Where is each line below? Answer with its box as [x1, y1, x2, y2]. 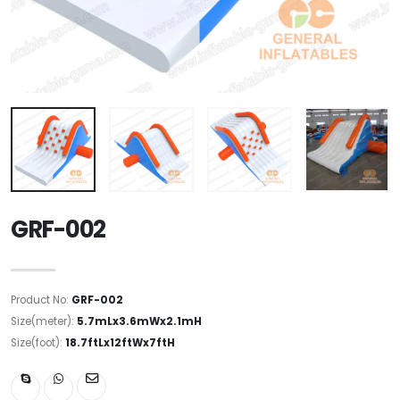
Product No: [11, 292, 71, 307]
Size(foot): [11, 335, 65, 350]
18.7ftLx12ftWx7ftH [65, 335, 175, 350]
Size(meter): [11, 313, 77, 329]
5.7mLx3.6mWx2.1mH [77, 313, 202, 329]
